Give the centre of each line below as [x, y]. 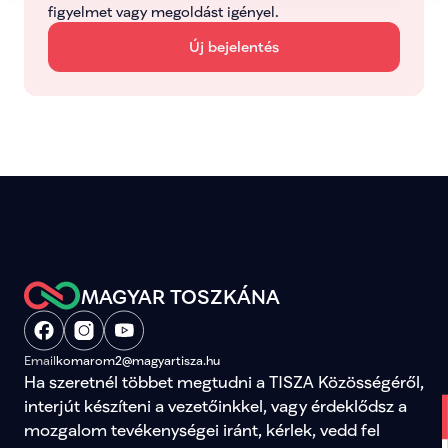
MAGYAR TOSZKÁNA [180, 295]
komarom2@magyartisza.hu [138, 360]
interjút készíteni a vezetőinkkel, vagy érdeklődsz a [215, 405]
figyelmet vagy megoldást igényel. [163, 11]
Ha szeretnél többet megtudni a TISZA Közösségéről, [224, 381]
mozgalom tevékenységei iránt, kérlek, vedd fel [202, 429]
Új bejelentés [234, 46]
